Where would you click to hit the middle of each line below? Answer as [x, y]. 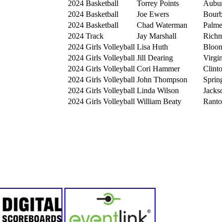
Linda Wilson [158, 90]
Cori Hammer [158, 68]
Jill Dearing [155, 57]
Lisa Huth [152, 47]
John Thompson [162, 79]
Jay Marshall [157, 36]
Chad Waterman [162, 25]
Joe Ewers [153, 14]
